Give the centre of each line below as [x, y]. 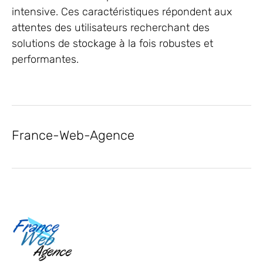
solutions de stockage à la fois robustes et [112, 43]
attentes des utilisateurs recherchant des [111, 27]
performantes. [45, 59]
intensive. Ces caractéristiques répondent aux [122, 11]
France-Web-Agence [73, 136]
